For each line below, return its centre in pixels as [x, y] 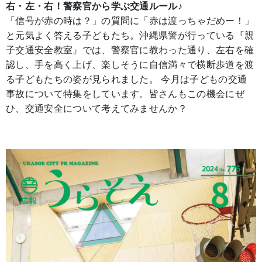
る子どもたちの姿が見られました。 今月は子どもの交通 [127, 80]
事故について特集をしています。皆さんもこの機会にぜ [125, 94]
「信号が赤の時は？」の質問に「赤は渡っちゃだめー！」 [130, 21]
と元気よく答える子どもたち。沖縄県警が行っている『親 [130, 36]
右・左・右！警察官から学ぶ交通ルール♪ [94, 6]
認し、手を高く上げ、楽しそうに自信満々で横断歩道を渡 [130, 65]
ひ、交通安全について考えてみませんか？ [97, 109]
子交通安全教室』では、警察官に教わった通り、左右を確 [130, 50]
